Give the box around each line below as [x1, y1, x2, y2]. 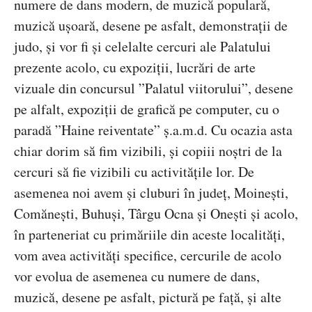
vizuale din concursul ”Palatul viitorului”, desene [14, 79, 293, 98]
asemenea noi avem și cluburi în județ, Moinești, [14, 183, 288, 203]
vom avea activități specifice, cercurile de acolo [14, 246, 281, 265]
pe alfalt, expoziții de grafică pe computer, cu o [14, 100, 279, 119]
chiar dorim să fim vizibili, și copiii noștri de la [14, 141, 282, 161]
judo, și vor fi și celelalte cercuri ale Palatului [14, 37, 271, 56]
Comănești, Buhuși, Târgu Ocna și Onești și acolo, [14, 204, 298, 224]
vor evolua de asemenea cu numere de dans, [14, 267, 260, 286]
